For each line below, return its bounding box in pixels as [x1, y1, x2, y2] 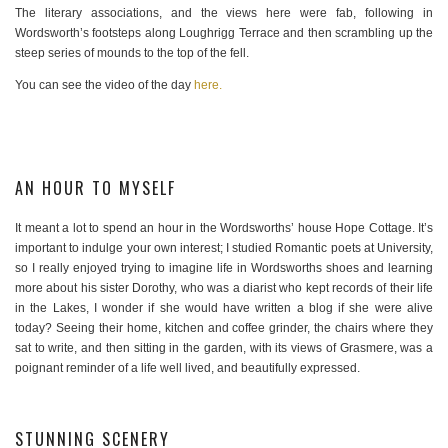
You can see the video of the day [15, 78, 194, 93]
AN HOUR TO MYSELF [15, 176, 176, 201]
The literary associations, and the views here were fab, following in [15, 6, 433, 21]
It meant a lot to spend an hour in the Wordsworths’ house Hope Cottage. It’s [15, 221, 433, 236]
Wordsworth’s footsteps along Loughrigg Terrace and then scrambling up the [15, 26, 433, 41]
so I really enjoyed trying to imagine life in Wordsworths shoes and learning [15, 261, 433, 276]
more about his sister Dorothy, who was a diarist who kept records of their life [15, 281, 433, 296]
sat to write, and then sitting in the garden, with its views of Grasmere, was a [15, 341, 433, 356]
